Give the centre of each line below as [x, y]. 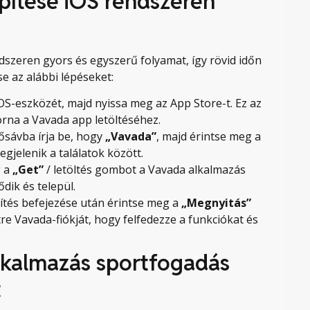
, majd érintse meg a [209, 136]
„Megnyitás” [216, 202]
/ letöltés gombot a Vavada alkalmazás [145, 169]
